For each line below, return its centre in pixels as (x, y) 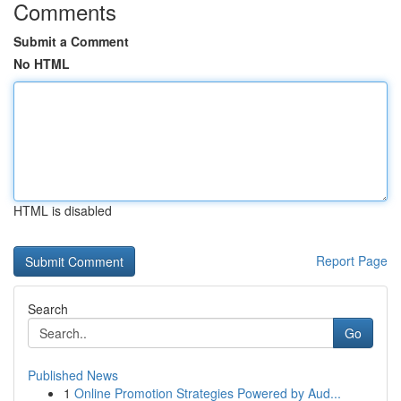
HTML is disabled (63, 210)
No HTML (42, 64)
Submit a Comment (71, 41)
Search (48, 309)
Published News (73, 375)
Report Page (352, 260)
